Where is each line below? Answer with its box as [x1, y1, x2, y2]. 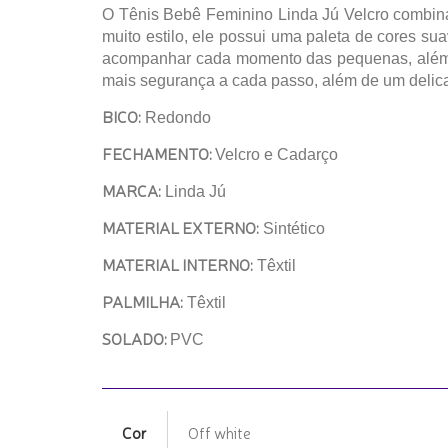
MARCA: [102, 179, 161, 201]
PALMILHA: [102, 290, 183, 312]
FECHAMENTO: [102, 142, 215, 164]
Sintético [259, 220, 325, 237]
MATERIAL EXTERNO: [102, 216, 259, 238]
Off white [188, 421, 251, 443]
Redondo [141, 109, 211, 126]
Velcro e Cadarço [215, 146, 338, 163]
